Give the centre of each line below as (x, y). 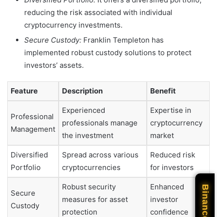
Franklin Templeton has (123, 40)
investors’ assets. (54, 65)
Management (33, 129)
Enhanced (167, 187)
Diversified (29, 155)
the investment (88, 136)
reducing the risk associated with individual (98, 13)
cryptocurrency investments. (73, 25)
